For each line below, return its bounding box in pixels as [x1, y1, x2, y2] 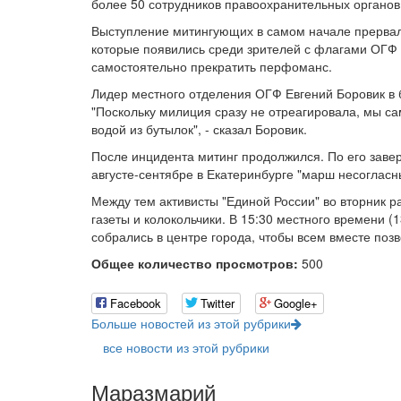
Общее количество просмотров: [91, 254, 298, 272]
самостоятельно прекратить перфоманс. [91, 57, 332, 75]
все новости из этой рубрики [103, 338, 269, 357]
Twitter [200, 294, 235, 312]
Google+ [274, 294, 318, 312]
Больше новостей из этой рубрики [91, 314, 291, 333]
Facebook [110, 294, 161, 312]
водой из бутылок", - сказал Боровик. [91, 120, 307, 138]
